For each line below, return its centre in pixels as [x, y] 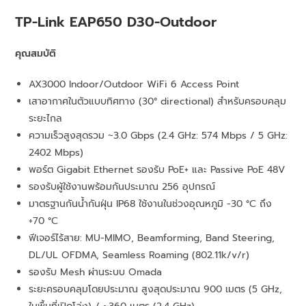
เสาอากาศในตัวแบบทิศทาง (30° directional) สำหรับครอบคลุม [158, 102]
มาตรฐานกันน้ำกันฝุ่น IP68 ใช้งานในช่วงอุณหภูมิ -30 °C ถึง [151, 204]
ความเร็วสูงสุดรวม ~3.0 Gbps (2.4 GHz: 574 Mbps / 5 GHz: [158, 136]
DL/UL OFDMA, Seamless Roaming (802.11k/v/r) [139, 255]
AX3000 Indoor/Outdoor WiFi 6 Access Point [134, 85]
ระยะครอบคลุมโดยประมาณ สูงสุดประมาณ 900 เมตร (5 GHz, [156, 290]
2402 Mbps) [56, 153]
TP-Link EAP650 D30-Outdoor [116, 22]
